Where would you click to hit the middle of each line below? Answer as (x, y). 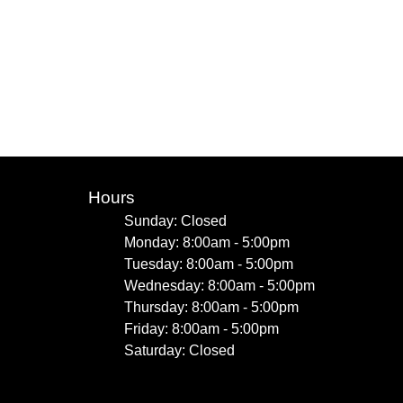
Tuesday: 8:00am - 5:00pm (209, 264)
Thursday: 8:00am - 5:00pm (211, 307)
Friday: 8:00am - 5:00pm (201, 329)
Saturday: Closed (179, 350)
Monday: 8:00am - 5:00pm (207, 242)
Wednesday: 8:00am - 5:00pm (219, 286)
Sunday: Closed (175, 221)
